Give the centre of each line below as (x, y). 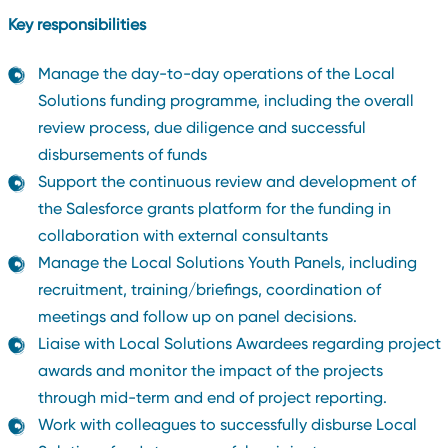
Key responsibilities (76, 24)
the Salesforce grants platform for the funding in (214, 209)
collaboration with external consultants (182, 236)
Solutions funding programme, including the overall (225, 101)
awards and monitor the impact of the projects (210, 371)
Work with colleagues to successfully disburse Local (227, 425)
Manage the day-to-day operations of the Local (216, 74)
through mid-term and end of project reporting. (212, 398)
